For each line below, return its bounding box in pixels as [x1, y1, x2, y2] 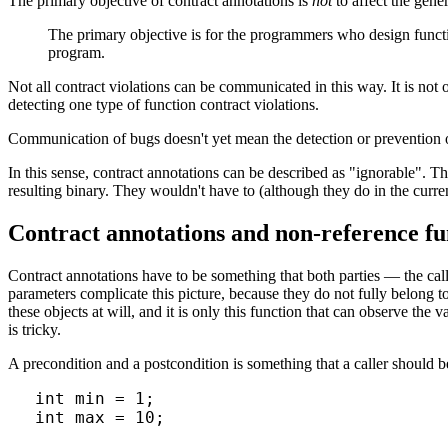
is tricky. [8, 320, 61, 338]
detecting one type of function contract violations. [8, 95, 319, 113]
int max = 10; [34, 407, 165, 427]
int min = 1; [34, 388, 155, 408]
